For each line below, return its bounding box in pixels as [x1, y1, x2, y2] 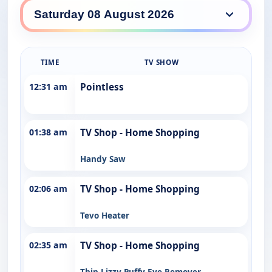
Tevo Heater [80, 209, 129, 221]
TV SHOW [144, 57, 179, 67]
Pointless [80, 80, 124, 93]
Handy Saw [80, 153, 126, 165]
